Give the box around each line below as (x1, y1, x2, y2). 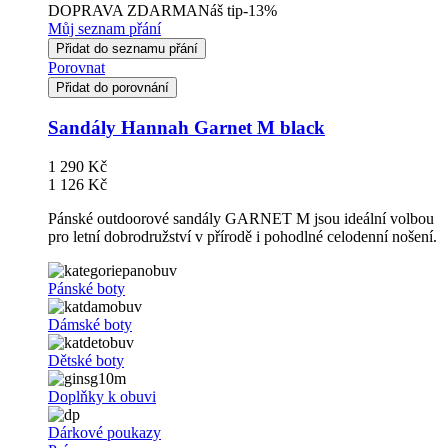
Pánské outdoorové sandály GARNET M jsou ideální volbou (48, 209, 434, 227)
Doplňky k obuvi (48, 387, 156, 405)
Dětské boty (48, 351, 124, 369)
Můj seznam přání (48, 20, 161, 38)
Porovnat (48, 59, 105, 77)
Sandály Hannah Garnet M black (48, 117, 325, 139)
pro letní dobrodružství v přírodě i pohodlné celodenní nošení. (48, 227, 437, 245)
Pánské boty (48, 279, 125, 297)
